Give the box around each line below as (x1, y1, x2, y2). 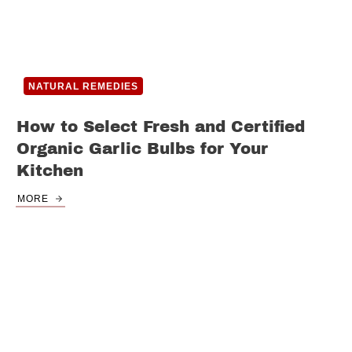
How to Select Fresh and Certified (16, 118, 305, 136)
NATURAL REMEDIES (28, 81, 138, 93)
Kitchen (16, 162, 83, 180)
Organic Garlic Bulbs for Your (16, 140, 268, 158)
